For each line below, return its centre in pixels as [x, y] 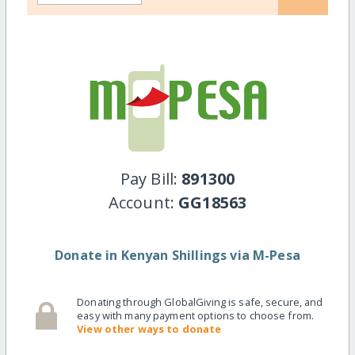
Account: [143, 203]
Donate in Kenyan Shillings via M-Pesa [177, 256]
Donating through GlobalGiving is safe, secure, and [200, 302]
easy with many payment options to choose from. [196, 316]
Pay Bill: [151, 179]
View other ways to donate [149, 329]
